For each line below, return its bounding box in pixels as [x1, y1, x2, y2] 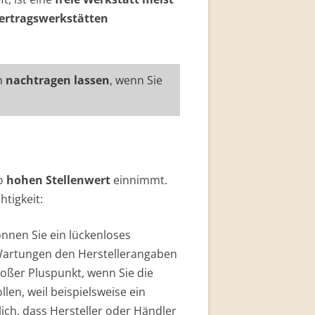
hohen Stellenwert [6, 172, 110, 188]
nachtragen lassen [6, 72, 110, 88]
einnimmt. [110, 172, 167, 188]
